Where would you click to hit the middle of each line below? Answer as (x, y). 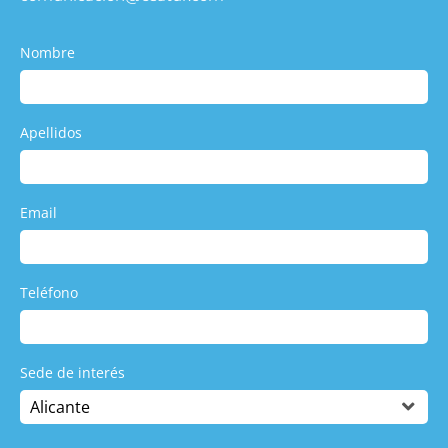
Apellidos (51, 132)
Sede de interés (72, 372)
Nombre (47, 52)
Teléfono (49, 292)
